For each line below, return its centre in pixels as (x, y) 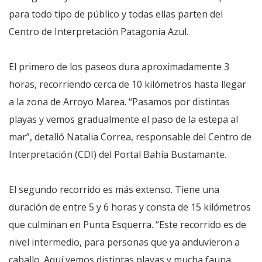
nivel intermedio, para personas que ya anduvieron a (124, 242)
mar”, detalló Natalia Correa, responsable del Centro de (130, 137)
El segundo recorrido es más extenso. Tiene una (114, 190)
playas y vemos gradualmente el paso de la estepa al (123, 120)
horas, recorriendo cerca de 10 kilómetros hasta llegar (127, 85)
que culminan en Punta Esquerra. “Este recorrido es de (127, 225)
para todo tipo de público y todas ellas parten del (116, 14)
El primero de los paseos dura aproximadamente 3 (119, 67)
